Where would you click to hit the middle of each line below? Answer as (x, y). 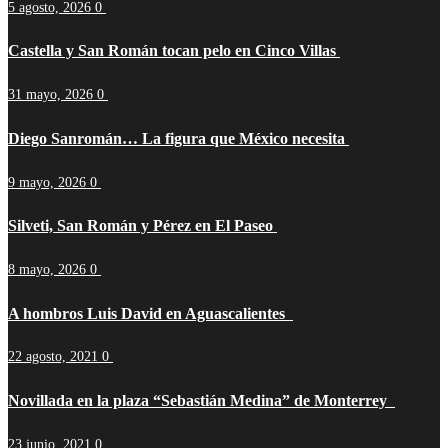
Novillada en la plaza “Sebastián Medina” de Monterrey (201, 401)
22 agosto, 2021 (55, 357)
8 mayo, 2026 (49, 269)
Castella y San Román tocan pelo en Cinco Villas (174, 51)
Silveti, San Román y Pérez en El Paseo (142, 226)
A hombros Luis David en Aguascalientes (150, 313)
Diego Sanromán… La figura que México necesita (178, 138)
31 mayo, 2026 (52, 95)
